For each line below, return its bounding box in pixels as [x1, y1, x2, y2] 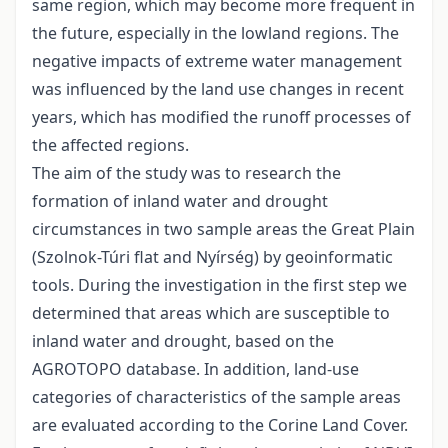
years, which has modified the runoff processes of [32, 106, 411, 129]
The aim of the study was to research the [32, 162, 341, 185]
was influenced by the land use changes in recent [32, 78, 404, 101]
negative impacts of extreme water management [32, 50, 402, 73]
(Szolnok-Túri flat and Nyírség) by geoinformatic [32, 246, 393, 269]
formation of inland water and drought [32, 190, 328, 213]
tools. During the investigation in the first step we [32, 274, 407, 297]
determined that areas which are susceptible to [32, 302, 390, 325]
